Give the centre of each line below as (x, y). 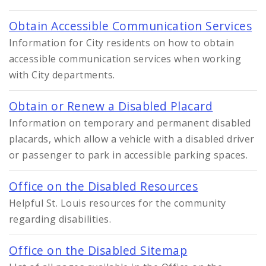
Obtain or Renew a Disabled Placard (111, 106)
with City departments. (62, 75)
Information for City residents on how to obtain (122, 43)
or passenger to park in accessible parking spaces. (129, 155)
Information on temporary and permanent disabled (130, 123)
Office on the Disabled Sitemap (98, 251)
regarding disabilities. (60, 219)
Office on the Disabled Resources (104, 186)
